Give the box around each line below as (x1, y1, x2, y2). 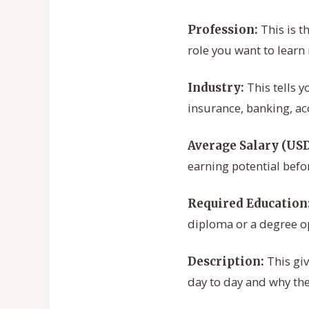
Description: (188, 254, 264, 270)
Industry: (188, 80, 244, 96)
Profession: (188, 22, 258, 38)
